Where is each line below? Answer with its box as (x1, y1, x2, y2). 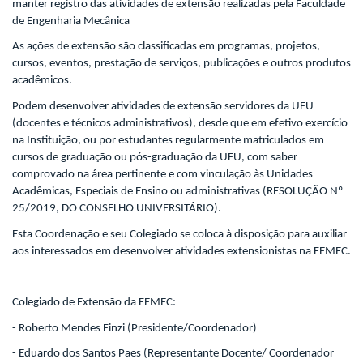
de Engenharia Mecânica (12, 15, 130, 28)
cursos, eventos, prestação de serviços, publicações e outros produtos (12, 58, 351, 70)
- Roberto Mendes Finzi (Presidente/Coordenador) (12, 322, 257, 335)
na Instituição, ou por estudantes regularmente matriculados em (12, 134, 324, 147)
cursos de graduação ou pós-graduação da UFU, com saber (12, 151, 297, 164)
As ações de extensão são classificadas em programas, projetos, (12, 41, 320, 53)
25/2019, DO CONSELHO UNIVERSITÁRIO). (12, 202, 221, 215)
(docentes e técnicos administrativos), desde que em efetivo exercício (12, 117, 348, 130)
